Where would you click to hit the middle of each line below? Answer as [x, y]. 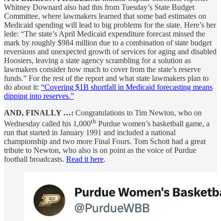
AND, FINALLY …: [39, 112]
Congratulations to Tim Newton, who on [138, 112]
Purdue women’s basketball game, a [153, 124]
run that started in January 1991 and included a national [90, 133]
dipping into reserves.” [39, 96]
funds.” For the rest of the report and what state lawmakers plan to [106, 78]
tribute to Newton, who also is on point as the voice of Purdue [100, 150]
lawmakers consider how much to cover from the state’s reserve [102, 69]
